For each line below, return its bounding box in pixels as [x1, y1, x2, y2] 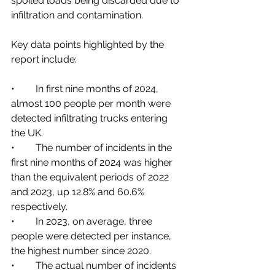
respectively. [11, 200, 68, 212]
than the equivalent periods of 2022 [11, 171, 171, 183]
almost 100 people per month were [11, 97, 173, 109]
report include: [11, 53, 77, 65]
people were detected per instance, [11, 230, 174, 242]
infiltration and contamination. [11, 9, 145, 21]
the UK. [11, 126, 43, 139]
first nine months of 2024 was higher [11, 156, 175, 168]
